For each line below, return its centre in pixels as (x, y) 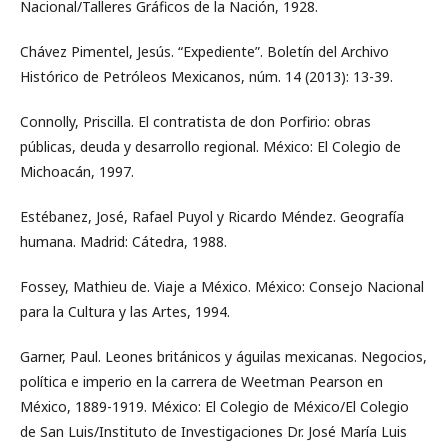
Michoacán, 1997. (77, 171)
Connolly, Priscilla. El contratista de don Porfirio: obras (195, 121)
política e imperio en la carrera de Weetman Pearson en (201, 381)
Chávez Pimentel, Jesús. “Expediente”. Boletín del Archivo (204, 51)
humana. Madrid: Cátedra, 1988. (123, 241)
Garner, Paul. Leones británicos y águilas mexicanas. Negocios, (223, 356)
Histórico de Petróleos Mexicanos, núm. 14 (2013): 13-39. (206, 76)
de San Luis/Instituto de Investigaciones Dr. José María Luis (213, 431)
